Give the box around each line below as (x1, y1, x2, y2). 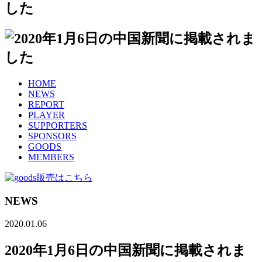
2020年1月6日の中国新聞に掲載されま (5, 242, 246, 258)
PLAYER (28, 109, 65, 120)
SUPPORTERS (28, 120, 87, 130)
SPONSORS (28, 130, 77, 141)
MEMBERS (28, 151, 74, 162)
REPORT (28, 99, 64, 109)
